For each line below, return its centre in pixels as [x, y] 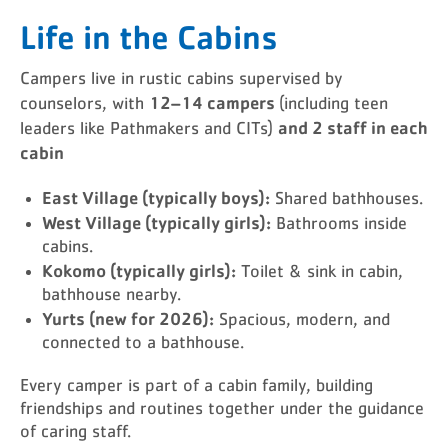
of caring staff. [75, 432]
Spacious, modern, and [302, 320]
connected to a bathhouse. [143, 343]
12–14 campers [214, 102]
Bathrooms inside [339, 224]
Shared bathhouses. [346, 199]
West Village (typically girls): [156, 222]
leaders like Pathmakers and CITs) [149, 129]
